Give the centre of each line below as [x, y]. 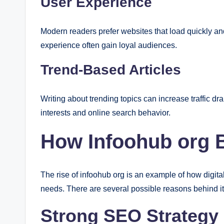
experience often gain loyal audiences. [109, 45]
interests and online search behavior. [105, 113]
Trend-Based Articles [111, 70]
